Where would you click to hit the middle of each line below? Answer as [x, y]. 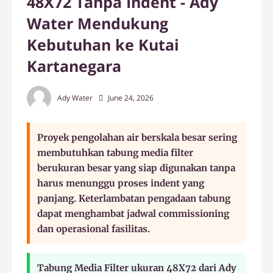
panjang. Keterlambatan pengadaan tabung [134, 198]
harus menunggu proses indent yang [121, 183]
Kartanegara [74, 66]
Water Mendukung [98, 23]
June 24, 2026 [131, 97]
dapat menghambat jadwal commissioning [133, 213]
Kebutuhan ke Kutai [103, 44]
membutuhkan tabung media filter [115, 152]
